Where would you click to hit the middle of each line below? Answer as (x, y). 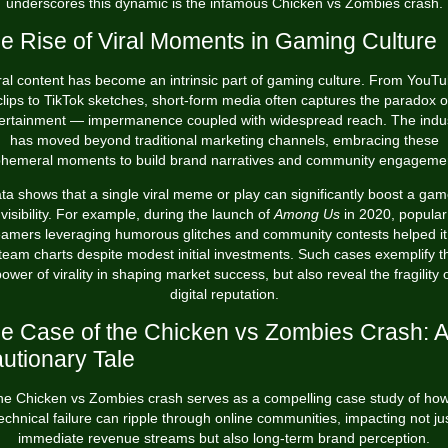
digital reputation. (224, 294)
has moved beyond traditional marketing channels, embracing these (224, 140)
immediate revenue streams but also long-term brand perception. (224, 438)
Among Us (307, 214)
